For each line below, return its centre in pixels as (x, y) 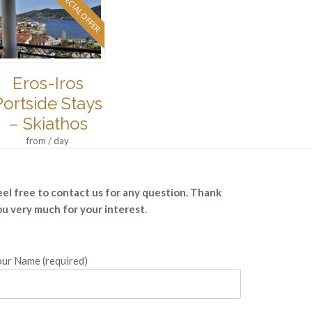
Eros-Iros (48, 84)
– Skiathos (48, 124)
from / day (48, 141)
